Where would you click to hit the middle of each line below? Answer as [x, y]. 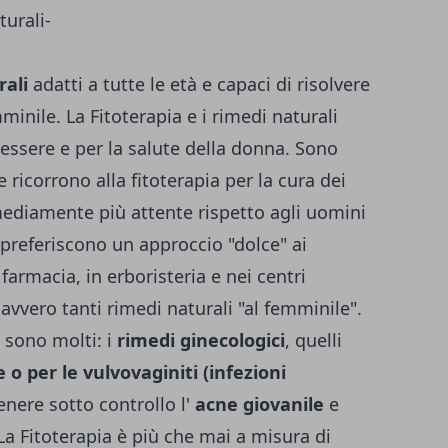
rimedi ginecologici [201, 340]
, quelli [313, 340]
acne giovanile [259, 404]
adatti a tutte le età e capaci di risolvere [199, 84]
